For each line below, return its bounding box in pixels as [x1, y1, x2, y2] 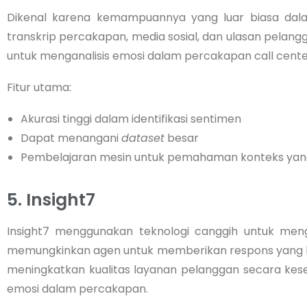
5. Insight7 [7, 187, 95, 212]
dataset [121, 130, 164, 146]
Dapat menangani [21, 130, 121, 146]
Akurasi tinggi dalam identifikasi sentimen [21, 110, 241, 127]
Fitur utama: [7, 79, 71, 95]
